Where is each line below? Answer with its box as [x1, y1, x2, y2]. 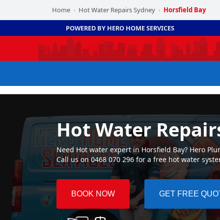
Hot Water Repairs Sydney [79, 5, 155, 14]
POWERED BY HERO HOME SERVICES [66, 24, 175, 32]
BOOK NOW [71, 190, 115, 198]
